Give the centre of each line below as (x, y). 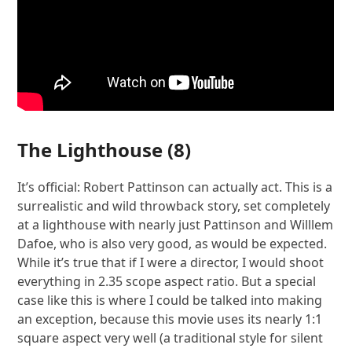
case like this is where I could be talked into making (170, 301)
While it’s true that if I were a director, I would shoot (171, 263)
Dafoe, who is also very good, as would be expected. (172, 244)
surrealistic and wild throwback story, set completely (174, 206)
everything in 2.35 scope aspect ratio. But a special (167, 282)
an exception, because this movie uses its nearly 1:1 (170, 319)
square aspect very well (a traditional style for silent (170, 338)
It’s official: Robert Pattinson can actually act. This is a (175, 187)
